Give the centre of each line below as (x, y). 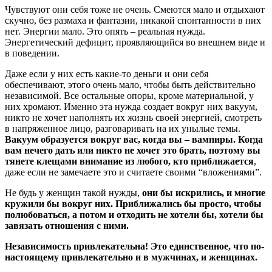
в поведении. (33, 53)
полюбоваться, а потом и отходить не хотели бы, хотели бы (134, 214)
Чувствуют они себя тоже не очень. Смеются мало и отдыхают (135, 9)
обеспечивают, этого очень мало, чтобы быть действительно (130, 84)
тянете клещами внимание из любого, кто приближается (129, 161)
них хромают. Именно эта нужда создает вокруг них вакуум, (131, 106)
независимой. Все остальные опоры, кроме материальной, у (129, 95)
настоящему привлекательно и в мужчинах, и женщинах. (132, 257)
